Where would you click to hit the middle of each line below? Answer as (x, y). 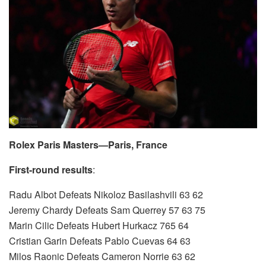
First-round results (51, 170)
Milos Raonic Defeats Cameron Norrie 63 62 (102, 256)
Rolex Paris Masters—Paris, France (88, 145)
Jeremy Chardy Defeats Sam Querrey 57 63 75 (107, 210)
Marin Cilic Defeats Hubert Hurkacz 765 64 (99, 226)
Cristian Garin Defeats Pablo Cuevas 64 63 (100, 241)
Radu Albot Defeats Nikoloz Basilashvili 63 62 (106, 195)
